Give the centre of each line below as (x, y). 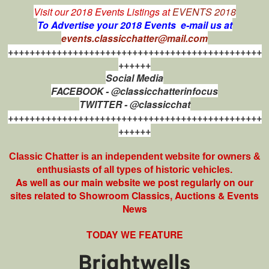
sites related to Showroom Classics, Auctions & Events (134, 195)
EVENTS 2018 (204, 11)
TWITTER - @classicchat (134, 104)
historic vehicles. (194, 169)
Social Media (134, 77)
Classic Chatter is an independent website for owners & (134, 156)
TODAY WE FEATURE (134, 234)
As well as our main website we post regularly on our (134, 182)
